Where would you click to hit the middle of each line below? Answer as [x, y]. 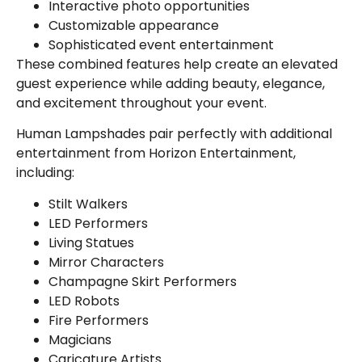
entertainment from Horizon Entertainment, [156, 154]
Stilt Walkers [88, 204]
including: [45, 173]
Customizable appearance [134, 26]
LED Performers [98, 223]
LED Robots [84, 301]
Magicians [80, 339]
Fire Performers [99, 320]
